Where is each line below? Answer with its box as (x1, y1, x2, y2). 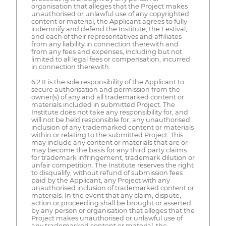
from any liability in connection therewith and (31, 40, 179, 48)
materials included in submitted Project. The (31, 100, 175, 108)
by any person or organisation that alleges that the (31, 206, 195, 214)
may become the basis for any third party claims (31, 146, 187, 154)
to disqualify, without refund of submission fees (31, 168, 183, 177)
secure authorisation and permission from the (31, 85, 180, 93)
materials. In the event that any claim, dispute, (31, 191, 181, 199)
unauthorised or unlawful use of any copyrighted (31, 10, 189, 18)
